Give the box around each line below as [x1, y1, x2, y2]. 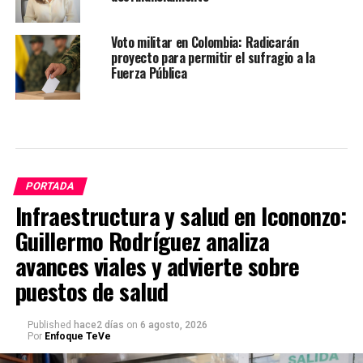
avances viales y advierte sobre [15, 249, 300, 284]
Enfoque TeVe [44, 331, 111, 343]
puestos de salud [15, 274, 169, 309]
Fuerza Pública [110, 63, 187, 83]
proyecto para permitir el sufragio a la [110, 48, 315, 68]
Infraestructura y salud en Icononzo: [15, 199, 347, 233]
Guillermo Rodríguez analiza [15, 224, 270, 258]
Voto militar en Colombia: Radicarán [110, 32, 299, 53]
